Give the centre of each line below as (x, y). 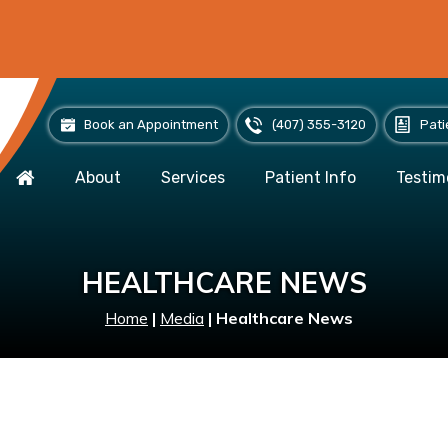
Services (193, 177)
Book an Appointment (151, 124)
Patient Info (310, 177)
